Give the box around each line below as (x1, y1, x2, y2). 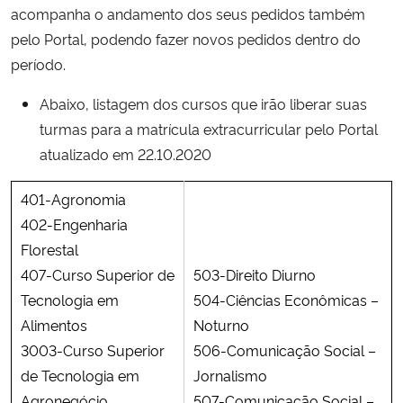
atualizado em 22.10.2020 (40, 143, 211, 164)
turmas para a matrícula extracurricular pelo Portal (40, 118, 378, 139)
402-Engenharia (21, 213, 128, 234)
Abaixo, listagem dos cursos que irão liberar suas (40, 93, 367, 113)
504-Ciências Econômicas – (193, 289, 379, 309)
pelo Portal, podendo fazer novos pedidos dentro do (11, 28, 361, 49)
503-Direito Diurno (193, 264, 316, 284)
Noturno (193, 314, 249, 335)
